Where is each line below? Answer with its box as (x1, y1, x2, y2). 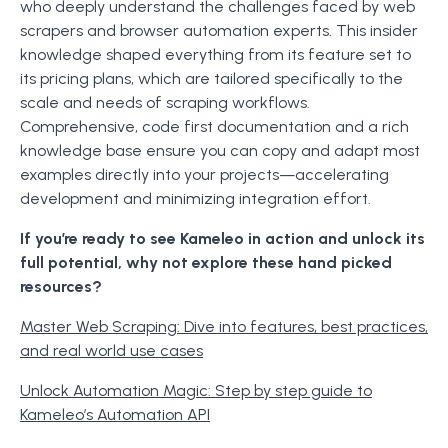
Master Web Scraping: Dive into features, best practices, (20, 317, 428, 336)
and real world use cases (20, 341, 203, 360)
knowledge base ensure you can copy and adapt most (20, 141, 420, 160)
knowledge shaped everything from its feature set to (20, 45, 411, 64)
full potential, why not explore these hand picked (20, 253, 392, 272)
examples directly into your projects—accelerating (20, 165, 389, 184)
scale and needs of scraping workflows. (20, 93, 310, 112)
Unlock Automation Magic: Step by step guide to (20, 381, 372, 400)
